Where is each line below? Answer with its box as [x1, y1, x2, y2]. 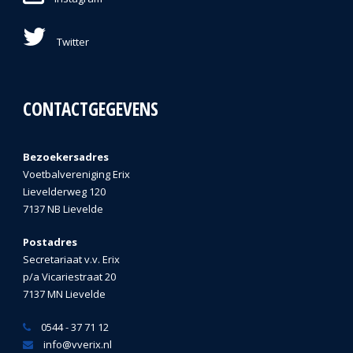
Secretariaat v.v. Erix [23, 252, 120, 267]
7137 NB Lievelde [23, 202, 103, 217]
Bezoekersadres [23, 150, 109, 165]
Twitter [54, 35, 89, 50]
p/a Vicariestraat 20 [23, 269, 116, 284]
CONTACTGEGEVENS [23, 96, 158, 122]
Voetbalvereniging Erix [23, 167, 130, 182]
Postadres [23, 235, 77, 250]
